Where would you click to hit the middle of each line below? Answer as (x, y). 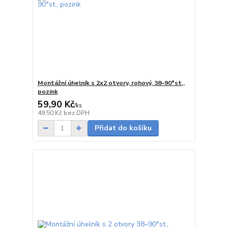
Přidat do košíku (123, 128)
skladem (177, 112)
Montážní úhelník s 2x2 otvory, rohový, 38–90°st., (111, 83)
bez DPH (76, 113)
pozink (48, 92)
